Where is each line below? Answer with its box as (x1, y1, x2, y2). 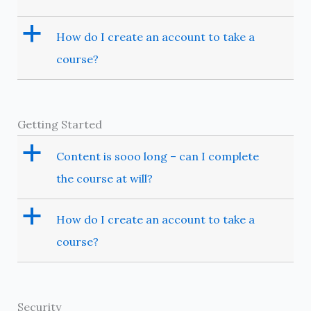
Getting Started (17, 117, 102, 131)
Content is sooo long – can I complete (56, 149, 259, 163)
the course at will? (56, 171, 153, 185)
